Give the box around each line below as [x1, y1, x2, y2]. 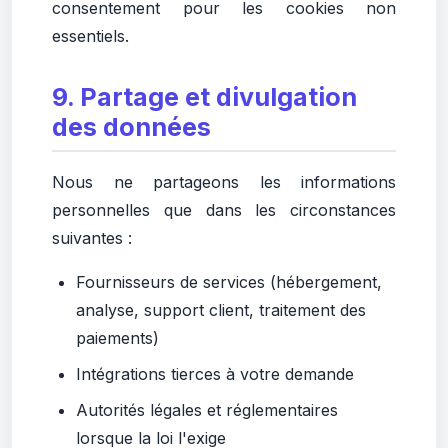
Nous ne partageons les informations [52, 172, 396, 192]
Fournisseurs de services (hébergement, [76, 272, 382, 292]
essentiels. [52, 26, 129, 46]
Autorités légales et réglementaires [76, 400, 338, 420]
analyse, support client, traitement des [76, 300, 366, 320]
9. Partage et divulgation [52, 82, 357, 112]
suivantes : [52, 228, 132, 248]
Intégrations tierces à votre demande [76, 364, 354, 384]
